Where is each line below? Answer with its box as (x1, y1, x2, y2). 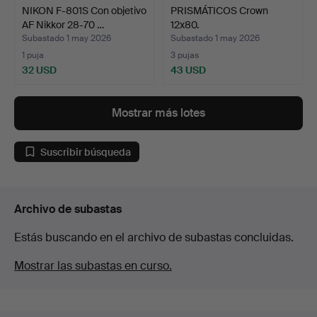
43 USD (171, 64, 206, 77)
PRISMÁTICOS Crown (171, 4, 268, 18)
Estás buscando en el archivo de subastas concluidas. (14, 230, 294, 246)
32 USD (22, 64, 57, 77)
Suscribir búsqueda (40, 145, 131, 158)
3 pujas (171, 50, 199, 62)
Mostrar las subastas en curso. (14, 258, 172, 274)
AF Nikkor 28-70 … (22, 18, 104, 32)
